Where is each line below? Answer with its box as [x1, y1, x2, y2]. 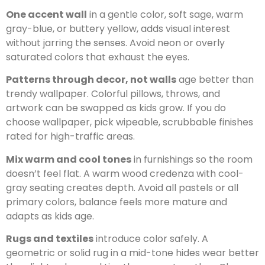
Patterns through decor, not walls [6, 73, 176, 87]
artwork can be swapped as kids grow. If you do [6, 101, 226, 115]
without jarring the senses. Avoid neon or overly [6, 36, 225, 50]
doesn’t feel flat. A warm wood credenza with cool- [6, 166, 244, 180]
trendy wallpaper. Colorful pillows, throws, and [6, 87, 220, 101]
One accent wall [6, 8, 87, 22]
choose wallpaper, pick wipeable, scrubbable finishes [6, 115, 253, 130]
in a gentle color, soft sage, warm [87, 8, 243, 22]
